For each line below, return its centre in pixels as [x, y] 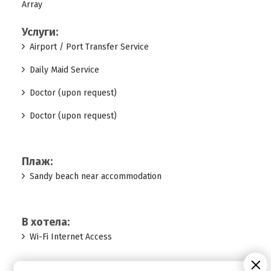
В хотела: [45, 222]
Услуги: [40, 32]
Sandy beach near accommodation [95, 176]
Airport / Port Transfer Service [89, 47]
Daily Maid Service [64, 70]
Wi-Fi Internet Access [70, 237]
